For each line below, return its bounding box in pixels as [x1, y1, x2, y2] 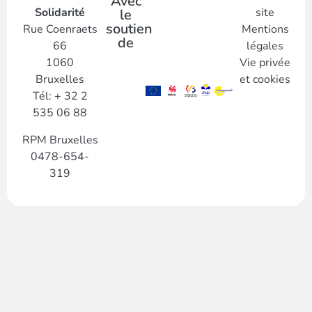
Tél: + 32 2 [32, 88, 88, 104]
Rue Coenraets [22, 22, 97, 37]
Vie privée [240, 55, 291, 70]
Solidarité [35, 5, 86, 20]
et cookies [240, 72, 291, 87]
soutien [106, 19, 153, 38]
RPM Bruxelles [22, 132, 98, 148]
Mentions [241, 22, 289, 37]
